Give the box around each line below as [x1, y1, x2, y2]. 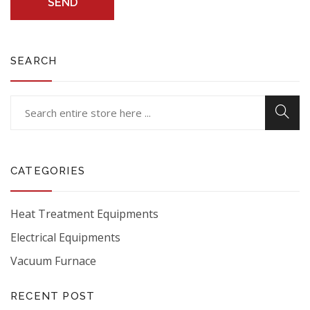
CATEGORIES [10, 165, 85, 177]
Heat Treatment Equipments [10, 206, 158, 221]
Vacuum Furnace [10, 253, 96, 268]
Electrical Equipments [10, 230, 120, 245]
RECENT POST [10, 290, 95, 302]
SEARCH [10, 55, 57, 67]
